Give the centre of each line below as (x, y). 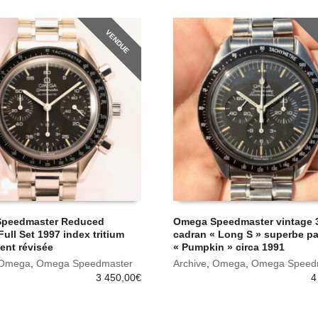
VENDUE (118, 41)
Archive (190, 263)
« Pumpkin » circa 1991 (229, 247)
